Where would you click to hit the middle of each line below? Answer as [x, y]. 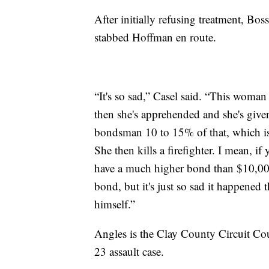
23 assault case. [129, 252]
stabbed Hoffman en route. [155, 37]
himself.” [115, 204]
